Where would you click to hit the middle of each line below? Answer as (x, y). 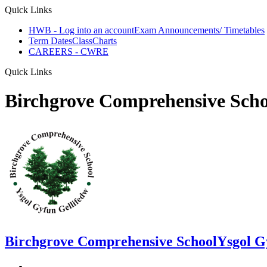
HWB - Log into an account (81, 30)
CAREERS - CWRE (69, 52)
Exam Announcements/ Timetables (199, 30)
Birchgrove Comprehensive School (111, 241)
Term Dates (50, 41)
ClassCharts (94, 41)
